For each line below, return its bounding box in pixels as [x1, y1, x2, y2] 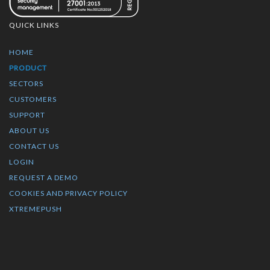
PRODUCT [9, 63, 47, 73]
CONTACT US [9, 142, 59, 151]
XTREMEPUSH [9, 204, 62, 214]
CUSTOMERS [9, 95, 57, 104]
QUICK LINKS [9, 20, 59, 30]
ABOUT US [9, 126, 49, 136]
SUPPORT [9, 110, 45, 120]
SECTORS [9, 79, 43, 89]
